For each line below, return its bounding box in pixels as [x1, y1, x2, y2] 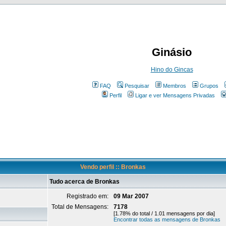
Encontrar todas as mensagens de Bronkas [114, 216, 220, 222]
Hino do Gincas [150, 66, 193, 73]
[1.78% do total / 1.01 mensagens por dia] [114, 210, 215, 216]
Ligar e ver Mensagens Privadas [135, 92, 215, 98]
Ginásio [152, 46, 192, 59]
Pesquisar [125, 83, 149, 89]
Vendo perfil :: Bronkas [80, 163, 146, 171]
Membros [163, 83, 186, 89]
